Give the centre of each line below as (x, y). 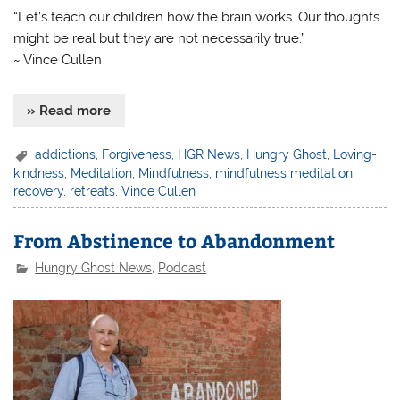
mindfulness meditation (284, 174)
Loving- (355, 154)
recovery (39, 192)
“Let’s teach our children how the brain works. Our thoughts (197, 17)
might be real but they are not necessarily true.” (160, 38)
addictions (66, 154)
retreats (93, 192)
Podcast (183, 267)
